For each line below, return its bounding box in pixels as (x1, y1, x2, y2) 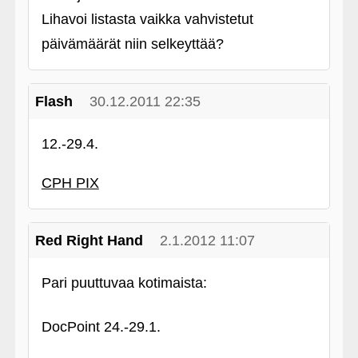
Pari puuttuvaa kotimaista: (41, 275, 207, 291)
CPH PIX (41, 175, 99, 191)
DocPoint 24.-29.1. (41, 319, 161, 335)
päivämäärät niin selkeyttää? (41, 36, 224, 52)
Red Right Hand (34, 233, 143, 249)
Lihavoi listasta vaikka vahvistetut (41, 11, 253, 27)
